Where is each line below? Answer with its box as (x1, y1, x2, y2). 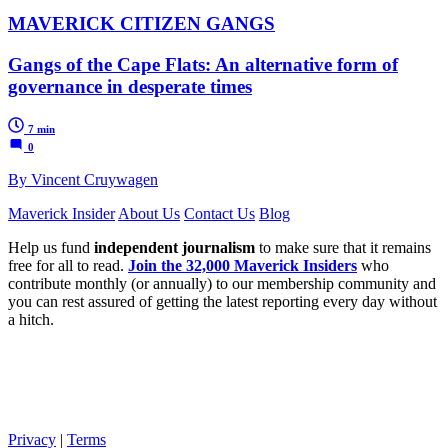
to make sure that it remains (255, 238, 431, 256)
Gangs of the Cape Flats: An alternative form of (8, 53, 398, 75)
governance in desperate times (8, 75, 252, 97)
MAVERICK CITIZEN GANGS (8, 13, 275, 35)
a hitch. (8, 310, 54, 328)
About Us (118, 204, 180, 222)
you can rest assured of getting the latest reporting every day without (8, 292, 437, 310)
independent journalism (94, 238, 255, 256)
